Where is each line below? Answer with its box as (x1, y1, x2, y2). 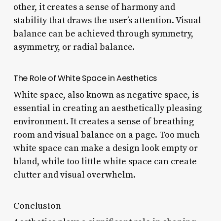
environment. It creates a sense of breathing (13, 115, 194, 127)
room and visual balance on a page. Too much (13, 129, 200, 141)
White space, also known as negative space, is (13, 89, 199, 101)
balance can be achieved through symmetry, (13, 28, 193, 39)
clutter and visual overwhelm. (13, 169, 136, 181)
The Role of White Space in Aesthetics (13, 72, 157, 84)
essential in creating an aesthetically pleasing (13, 102, 202, 114)
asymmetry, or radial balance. (13, 41, 135, 53)
